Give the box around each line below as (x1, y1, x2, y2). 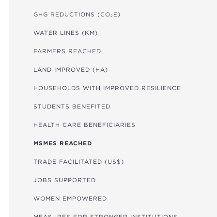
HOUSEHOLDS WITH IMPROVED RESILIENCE (33, 84, 181, 92)
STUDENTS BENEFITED (33, 102, 110, 110)
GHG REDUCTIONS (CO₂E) (33, 10, 121, 18)
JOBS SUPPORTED (33, 176, 96, 184)
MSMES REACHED (33, 139, 92, 147)
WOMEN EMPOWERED (33, 194, 107, 202)
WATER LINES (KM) (33, 29, 98, 36)
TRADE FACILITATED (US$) (33, 157, 124, 165)
